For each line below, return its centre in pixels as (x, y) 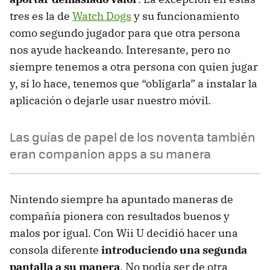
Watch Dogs (102, 16)
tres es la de (41, 16)
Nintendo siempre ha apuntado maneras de (121, 199)
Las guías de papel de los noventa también (133, 136)
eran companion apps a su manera (110, 153)
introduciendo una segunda (174, 250)
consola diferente (55, 250)
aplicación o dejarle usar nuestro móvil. (110, 100)
